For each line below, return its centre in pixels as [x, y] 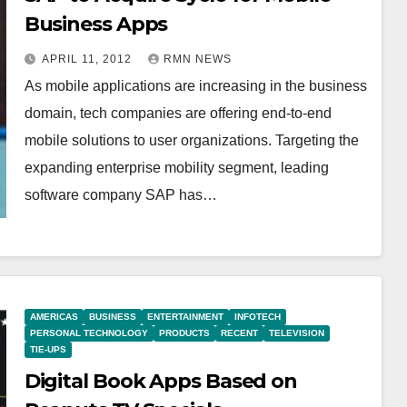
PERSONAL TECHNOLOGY [89, 333]
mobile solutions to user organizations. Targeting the [191, 140]
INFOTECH [257, 317]
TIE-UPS [48, 349]
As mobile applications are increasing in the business [195, 86]
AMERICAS [54, 317]
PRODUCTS [184, 333]
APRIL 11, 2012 [88, 59]
